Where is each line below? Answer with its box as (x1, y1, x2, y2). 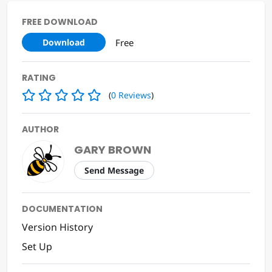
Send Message (84, 165, 144, 177)
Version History (22, 220, 93, 234)
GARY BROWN (74, 142, 151, 158)
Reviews (118, 89, 151, 101)
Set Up (22, 240, 52, 254)
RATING (22, 72, 56, 84)
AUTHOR (22, 123, 59, 136)
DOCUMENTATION (22, 203, 103, 216)
